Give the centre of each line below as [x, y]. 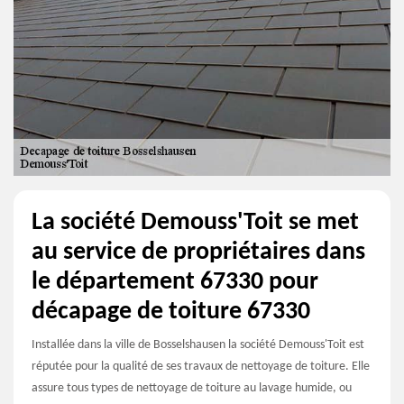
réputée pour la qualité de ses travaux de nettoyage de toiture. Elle [201, 367]
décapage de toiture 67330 [171, 312]
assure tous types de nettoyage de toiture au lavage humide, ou [192, 389]
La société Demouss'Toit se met [195, 223]
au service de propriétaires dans [198, 253]
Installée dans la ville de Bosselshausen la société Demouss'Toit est [198, 345]
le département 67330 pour [175, 283]
